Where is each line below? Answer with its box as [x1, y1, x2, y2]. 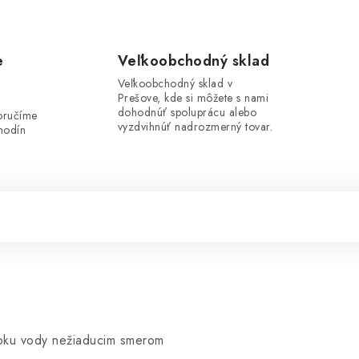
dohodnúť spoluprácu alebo [117, 104, 256, 120]
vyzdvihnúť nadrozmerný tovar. [117, 119, 272, 135]
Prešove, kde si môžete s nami [117, 90, 268, 106]
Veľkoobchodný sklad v [117, 75, 232, 91]
